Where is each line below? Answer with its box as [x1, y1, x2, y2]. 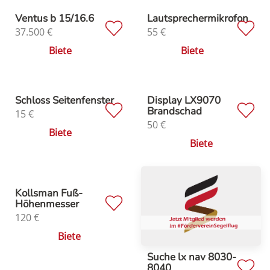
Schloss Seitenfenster [15, 93, 114, 107]
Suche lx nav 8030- [147, 250, 236, 265]
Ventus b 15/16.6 [15, 11, 94, 25]
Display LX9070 [147, 93, 221, 107]
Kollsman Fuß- [15, 186, 83, 200]
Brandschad [147, 104, 202, 118]
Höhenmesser [15, 196, 79, 211]
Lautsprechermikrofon [147, 11, 248, 25]
